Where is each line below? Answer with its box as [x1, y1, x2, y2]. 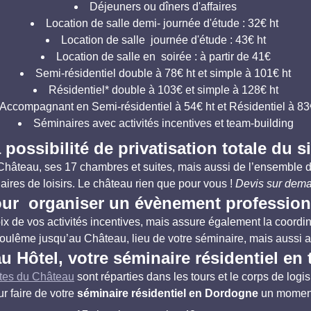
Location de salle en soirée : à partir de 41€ [56, 51, 271, 62]
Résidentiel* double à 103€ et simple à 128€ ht [48, 84, 278, 96]
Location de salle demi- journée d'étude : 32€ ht [45, 17, 281, 29]
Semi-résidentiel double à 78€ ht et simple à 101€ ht [35, 67, 291, 79]
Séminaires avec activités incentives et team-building [33, 117, 294, 129]
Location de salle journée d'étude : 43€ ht [60, 34, 266, 46]
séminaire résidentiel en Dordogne [76, 287, 258, 299]
